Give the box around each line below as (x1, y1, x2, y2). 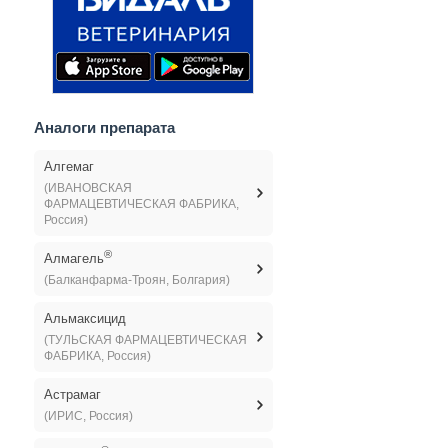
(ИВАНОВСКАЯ (43, 181, 132, 195)
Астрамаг (43, 387, 101, 402)
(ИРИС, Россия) (43, 409, 133, 423)
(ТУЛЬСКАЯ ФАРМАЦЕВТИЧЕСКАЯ (43, 333, 247, 347)
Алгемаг (43, 159, 94, 174)
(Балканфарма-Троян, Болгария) (43, 273, 230, 287)
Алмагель (43, 251, 104, 266)
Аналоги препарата (33, 119, 175, 136)
